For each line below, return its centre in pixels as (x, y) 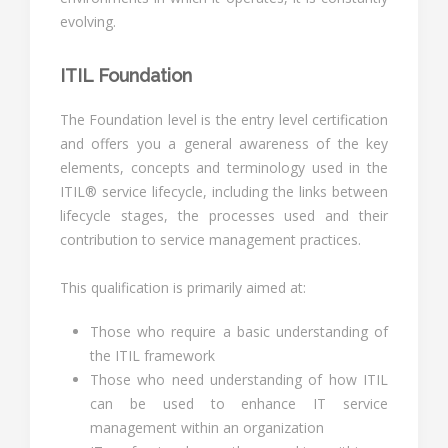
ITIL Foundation (126, 75)
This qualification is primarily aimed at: (183, 287)
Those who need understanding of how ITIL (239, 379)
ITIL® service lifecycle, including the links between (224, 191)
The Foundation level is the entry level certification (224, 119)
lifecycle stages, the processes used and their (224, 215)
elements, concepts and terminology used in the (224, 167)
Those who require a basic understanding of (239, 331)
